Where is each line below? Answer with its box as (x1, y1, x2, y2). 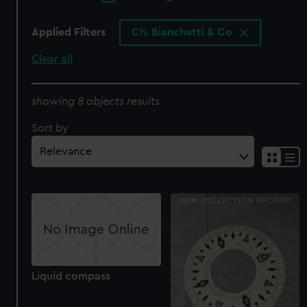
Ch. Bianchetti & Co (132, 27, 236, 38)
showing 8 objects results (32, 95, 160, 107)
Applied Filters (32, 27, 106, 38)
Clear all (32, 53, 73, 65)
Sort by (32, 122, 69, 134)
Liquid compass (32, 271, 111, 282)
